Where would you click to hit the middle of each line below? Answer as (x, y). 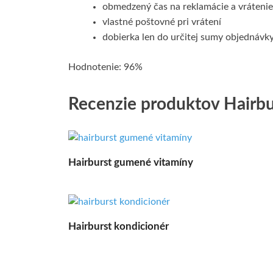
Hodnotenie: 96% (105, 67)
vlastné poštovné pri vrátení (162, 22)
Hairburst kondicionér (119, 226)
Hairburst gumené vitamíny (131, 163)
